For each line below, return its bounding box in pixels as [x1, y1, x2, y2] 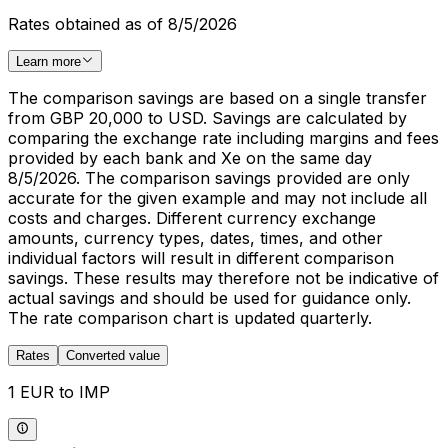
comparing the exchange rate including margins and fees [8, 128, 439, 149]
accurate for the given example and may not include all [8, 188, 427, 209]
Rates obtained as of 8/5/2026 [8, 14, 237, 35]
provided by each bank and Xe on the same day [8, 148, 372, 169]
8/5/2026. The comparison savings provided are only [8, 168, 410, 189]
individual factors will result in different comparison [8, 248, 394, 269]
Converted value [66, 348, 160, 364]
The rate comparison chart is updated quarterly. [8, 308, 372, 329]
